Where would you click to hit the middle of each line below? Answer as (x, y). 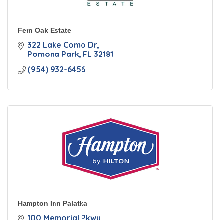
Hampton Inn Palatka (53, 203)
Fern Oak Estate (44, 30)
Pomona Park (53, 54)
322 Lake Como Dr (62, 45)
